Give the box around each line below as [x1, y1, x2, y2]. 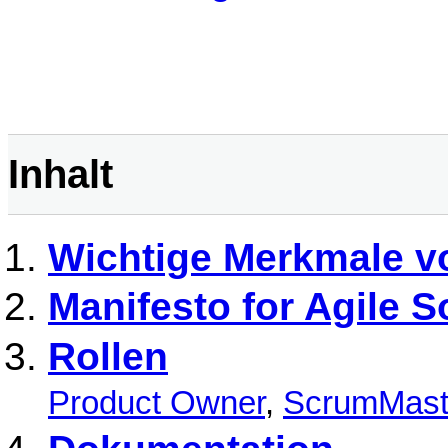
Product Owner [48, 384, 265, 421]
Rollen [48, 334, 168, 378]
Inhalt [8, 150, 113, 197]
